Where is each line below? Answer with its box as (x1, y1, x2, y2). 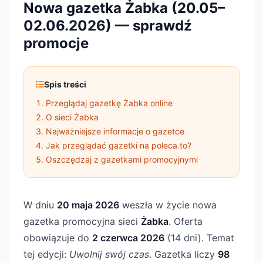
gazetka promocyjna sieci (23, 215, 141, 227)
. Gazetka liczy (149, 248, 218, 260)
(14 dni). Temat (164, 232, 234, 244)
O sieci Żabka (46, 112, 99, 122)
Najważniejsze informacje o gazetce (46, 126, 184, 136)
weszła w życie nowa (119, 199, 217, 211)
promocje (23, 35, 89, 52)
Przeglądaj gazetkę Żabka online (46, 98, 173, 108)
